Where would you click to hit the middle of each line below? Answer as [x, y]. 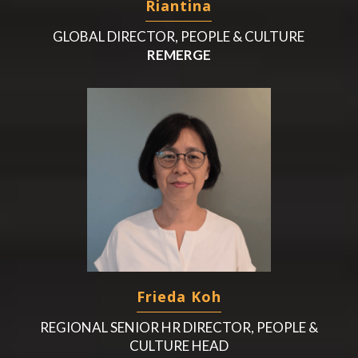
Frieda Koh [179, 296]
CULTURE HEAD [179, 345]
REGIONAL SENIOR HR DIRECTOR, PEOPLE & [179, 327]
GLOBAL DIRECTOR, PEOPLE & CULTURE [179, 36]
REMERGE [179, 54]
